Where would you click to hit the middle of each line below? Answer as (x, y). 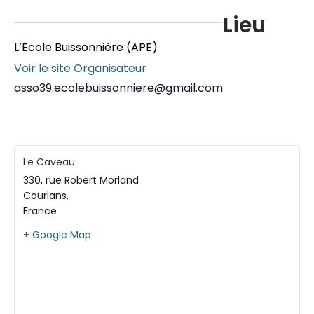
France (40, 211)
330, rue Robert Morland (81, 180)
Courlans (45, 195)
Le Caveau (49, 162)
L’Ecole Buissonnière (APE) (86, 48)
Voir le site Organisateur (80, 69)
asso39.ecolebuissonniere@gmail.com (118, 88)
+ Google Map (57, 234)
